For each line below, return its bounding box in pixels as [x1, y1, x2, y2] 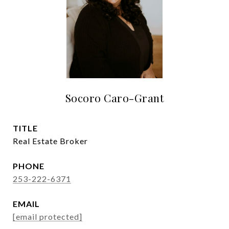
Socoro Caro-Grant [65, 90, 164, 105]
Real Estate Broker [13, 136, 88, 146]
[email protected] [13, 212, 82, 221]
